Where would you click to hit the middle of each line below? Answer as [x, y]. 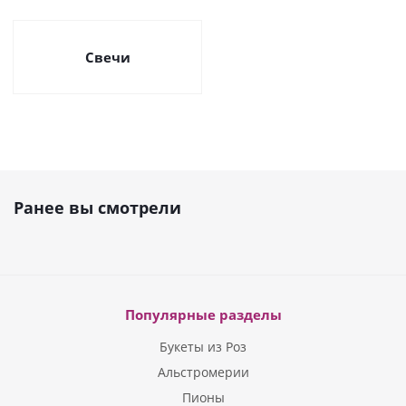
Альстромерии [203, 372]
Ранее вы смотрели [97, 208]
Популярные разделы [203, 314]
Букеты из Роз [203, 347]
